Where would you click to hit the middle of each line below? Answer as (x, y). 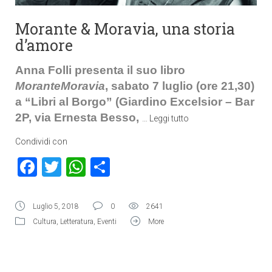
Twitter (91, 167)
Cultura (45, 222)
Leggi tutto (169, 118)
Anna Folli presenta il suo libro (100, 70)
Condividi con (41, 141)
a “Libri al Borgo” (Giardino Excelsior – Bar (135, 102)
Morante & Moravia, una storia (125, 29)
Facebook (78, 167)
